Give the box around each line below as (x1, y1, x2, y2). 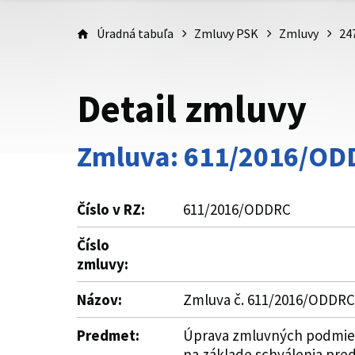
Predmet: (77, 326, 139, 345)
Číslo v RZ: (77, 200, 145, 219)
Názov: (77, 290, 122, 309)
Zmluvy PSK (194, 25, 258, 41)
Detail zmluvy (77, 85, 307, 132)
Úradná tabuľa (97, 25, 174, 41)
